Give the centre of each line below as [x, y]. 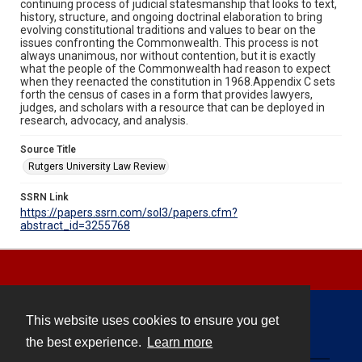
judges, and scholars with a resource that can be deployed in [173, 107]
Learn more [180, 343]
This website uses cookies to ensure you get [152, 321]
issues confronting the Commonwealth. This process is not [169, 42]
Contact [181, 333]
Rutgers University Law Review [97, 166]
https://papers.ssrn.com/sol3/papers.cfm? [129, 212]
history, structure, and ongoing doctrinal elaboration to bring [171, 17]
